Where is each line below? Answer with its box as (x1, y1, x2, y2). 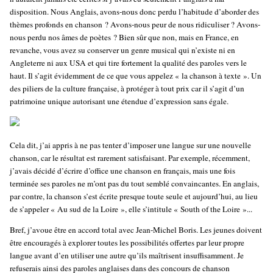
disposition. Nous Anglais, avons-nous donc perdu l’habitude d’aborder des (10, 6, 259, 18)
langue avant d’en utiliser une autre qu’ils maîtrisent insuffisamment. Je (10, 250, 244, 261)
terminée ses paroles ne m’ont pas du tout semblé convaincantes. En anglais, (10, 177, 259, 189)
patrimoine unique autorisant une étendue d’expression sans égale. (10, 96, 229, 107)
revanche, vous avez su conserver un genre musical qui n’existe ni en (10, 44, 235, 56)
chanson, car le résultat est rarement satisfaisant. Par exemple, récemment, (10, 152, 250, 163)
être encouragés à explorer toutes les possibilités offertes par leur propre (10, 237, 244, 249)
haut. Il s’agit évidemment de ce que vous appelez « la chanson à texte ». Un (10, 70, 261, 82)
